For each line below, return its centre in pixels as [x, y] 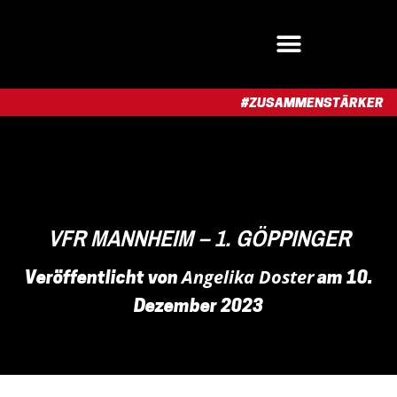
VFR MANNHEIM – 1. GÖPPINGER [198, 238]
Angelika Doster [247, 277]
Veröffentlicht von [103, 279]
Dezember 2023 [198, 307]
